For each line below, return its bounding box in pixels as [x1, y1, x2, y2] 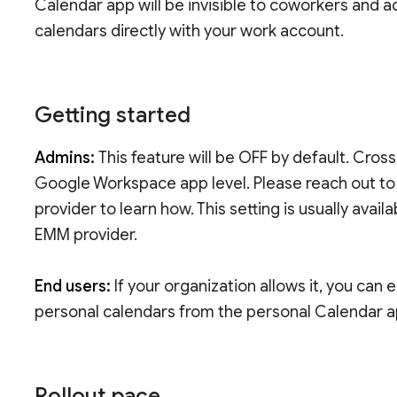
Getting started [35, 102, 191, 129]
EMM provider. [35, 225, 138, 245]
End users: [35, 276, 112, 297]
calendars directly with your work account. [35, 21, 345, 42]
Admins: [35, 148, 99, 168]
